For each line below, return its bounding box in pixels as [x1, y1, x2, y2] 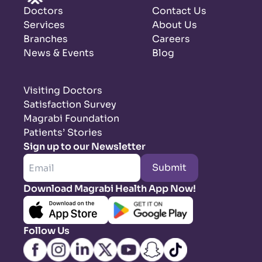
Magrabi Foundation [23, 112, 119, 125]
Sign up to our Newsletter [23, 140, 146, 153]
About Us [152, 19, 197, 32]
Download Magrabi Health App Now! [23, 182, 196, 195]
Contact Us [152, 5, 206, 18]
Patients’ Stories [23, 126, 102, 139]
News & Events [23, 47, 94, 60]
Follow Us [23, 225, 70, 237]
